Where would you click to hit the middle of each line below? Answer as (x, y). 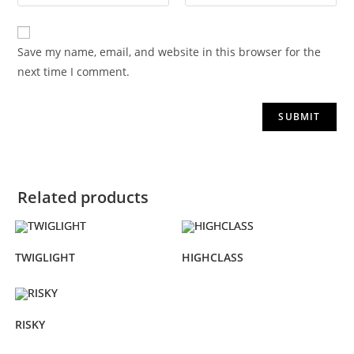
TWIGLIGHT (45, 258)
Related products (83, 198)
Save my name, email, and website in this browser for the (169, 52)
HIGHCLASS (213, 258)
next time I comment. (74, 72)
